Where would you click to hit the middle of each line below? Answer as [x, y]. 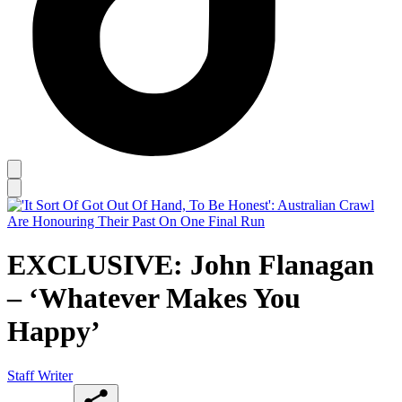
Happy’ [54, 332]
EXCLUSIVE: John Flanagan [191, 265]
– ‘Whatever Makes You [154, 298]
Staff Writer [40, 375]
